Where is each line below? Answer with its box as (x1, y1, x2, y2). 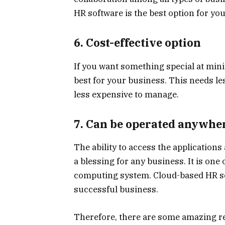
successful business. (74, 184, 158, 195)
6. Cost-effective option (74, 36, 201, 50)
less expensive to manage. (74, 88, 179, 100)
